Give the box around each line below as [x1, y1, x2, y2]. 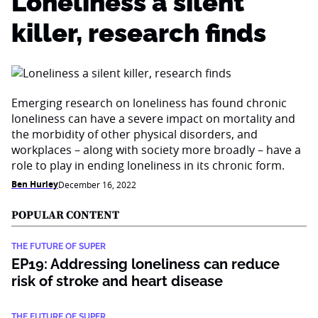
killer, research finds [11, 18, 266, 48]
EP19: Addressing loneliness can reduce [11, 256, 280, 273]
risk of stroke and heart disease [11, 273, 223, 290]
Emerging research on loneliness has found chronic [11, 95, 287, 111]
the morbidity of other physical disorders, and [11, 126, 258, 142]
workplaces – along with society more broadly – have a [11, 142, 301, 158]
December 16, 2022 [58, 179, 136, 190]
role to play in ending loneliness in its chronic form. [11, 158, 285, 173]
